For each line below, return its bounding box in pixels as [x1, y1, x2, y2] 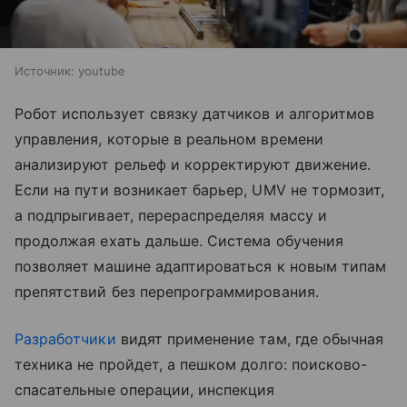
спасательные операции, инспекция [15, 381, 275, 400]
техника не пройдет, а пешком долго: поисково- [15, 355, 368, 374]
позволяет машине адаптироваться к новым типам [15, 257, 387, 276]
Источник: [15, 64, 74, 79]
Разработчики [15, 330, 116, 349]
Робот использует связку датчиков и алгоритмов [15, 104, 375, 124]
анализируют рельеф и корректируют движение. [15, 155, 372, 174]
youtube [78, 64, 125, 79]
